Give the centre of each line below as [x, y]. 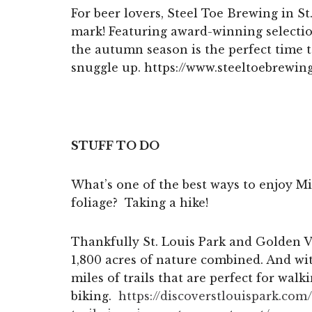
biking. [95, 296]
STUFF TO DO [115, 145]
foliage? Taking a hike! [140, 202]
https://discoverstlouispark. [200, 296]
